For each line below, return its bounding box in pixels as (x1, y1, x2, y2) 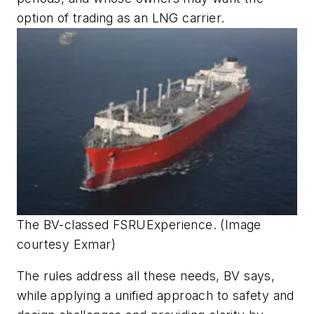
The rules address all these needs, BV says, (17, 268, 275, 284)
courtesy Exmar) (17, 236, 116, 252)
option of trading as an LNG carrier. (17, 10, 225, 25)
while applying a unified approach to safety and (17, 288, 294, 303)
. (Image (212, 217, 261, 232)
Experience (146, 217, 213, 232)
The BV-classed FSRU (17, 217, 146, 232)
